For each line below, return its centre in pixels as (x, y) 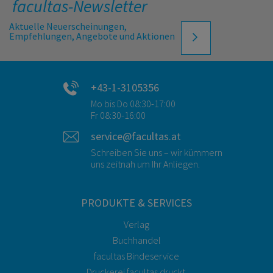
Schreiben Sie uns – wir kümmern (156, 152)
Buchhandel (136, 240)
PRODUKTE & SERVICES (136, 202)
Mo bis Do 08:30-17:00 (133, 103)
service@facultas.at (136, 136)
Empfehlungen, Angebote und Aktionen (92, 36)
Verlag (136, 224)
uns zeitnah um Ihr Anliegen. (145, 164)
